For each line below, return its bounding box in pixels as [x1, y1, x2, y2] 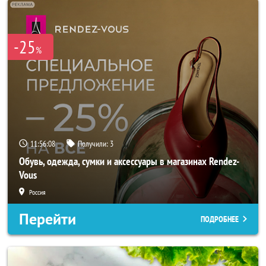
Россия [29, 188, 46, 197]
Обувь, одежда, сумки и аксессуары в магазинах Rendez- [19, 154, 239, 168]
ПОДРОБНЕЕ [201, 214, 239, 224]
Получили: [78, 138, 110, 149]
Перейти [19, 209, 76, 229]
